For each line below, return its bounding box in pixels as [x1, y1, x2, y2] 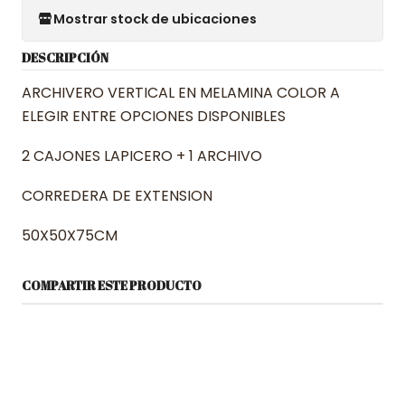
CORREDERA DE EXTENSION [22, 185, 212, 206]
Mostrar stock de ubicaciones [53, 9, 257, 28]
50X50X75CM [22, 225, 118, 246]
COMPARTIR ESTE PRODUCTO [22, 278, 202, 294]
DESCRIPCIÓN [22, 50, 108, 66]
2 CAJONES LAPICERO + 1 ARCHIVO [22, 146, 262, 166]
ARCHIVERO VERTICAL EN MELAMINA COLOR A [22, 82, 340, 103]
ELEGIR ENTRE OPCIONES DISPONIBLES [22, 106, 286, 127]
